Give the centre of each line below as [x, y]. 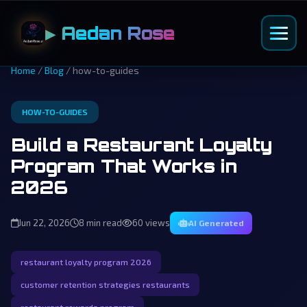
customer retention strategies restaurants [105, 284]
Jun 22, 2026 [44, 223]
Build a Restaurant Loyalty [142, 145]
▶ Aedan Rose [110, 33]
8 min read [100, 223]
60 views [151, 223]
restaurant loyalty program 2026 [86, 262]
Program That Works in [124, 166]
